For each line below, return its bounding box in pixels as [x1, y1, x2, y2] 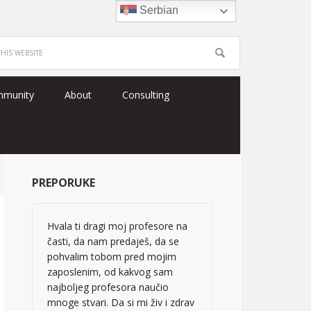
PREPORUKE [32, 175, 95, 190]
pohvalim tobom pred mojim [47, 250, 176, 263]
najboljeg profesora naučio [47, 280, 169, 294]
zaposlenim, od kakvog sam [47, 265, 173, 278]
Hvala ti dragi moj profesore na [47, 219, 187, 233]
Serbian [137, 4, 179, 17]
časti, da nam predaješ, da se [47, 235, 179, 248]
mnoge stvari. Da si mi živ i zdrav [47, 296, 194, 309]
